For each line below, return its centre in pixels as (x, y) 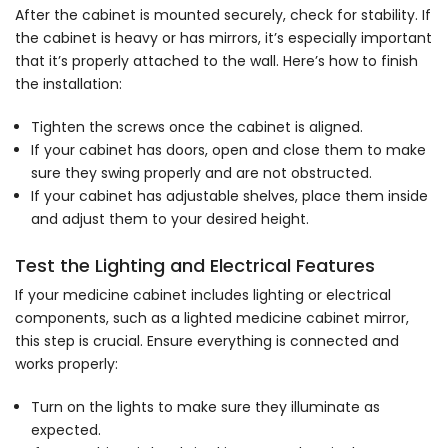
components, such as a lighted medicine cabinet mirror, (212, 318)
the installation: (68, 83)
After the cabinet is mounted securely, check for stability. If (223, 14)
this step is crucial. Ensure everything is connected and (207, 341)
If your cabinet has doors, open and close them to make (228, 149)
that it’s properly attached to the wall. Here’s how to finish (216, 60)
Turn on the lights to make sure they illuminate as (205, 407)
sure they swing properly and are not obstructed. (201, 172)
